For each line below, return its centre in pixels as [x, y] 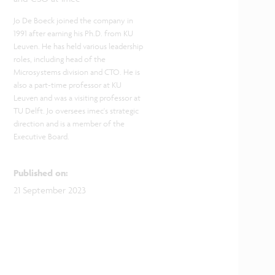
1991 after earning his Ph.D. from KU [73, 33]
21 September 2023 [49, 190]
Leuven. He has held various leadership [78, 46]
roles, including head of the [59, 59]
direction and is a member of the [69, 123]
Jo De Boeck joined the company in [73, 20]
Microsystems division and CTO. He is [76, 72]
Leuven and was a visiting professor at [77, 98]
